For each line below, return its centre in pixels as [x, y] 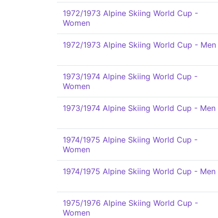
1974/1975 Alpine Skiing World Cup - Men [139, 171]
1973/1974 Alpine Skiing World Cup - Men [139, 108]
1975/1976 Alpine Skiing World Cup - [130, 203]
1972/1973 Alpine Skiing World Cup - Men [139, 45]
